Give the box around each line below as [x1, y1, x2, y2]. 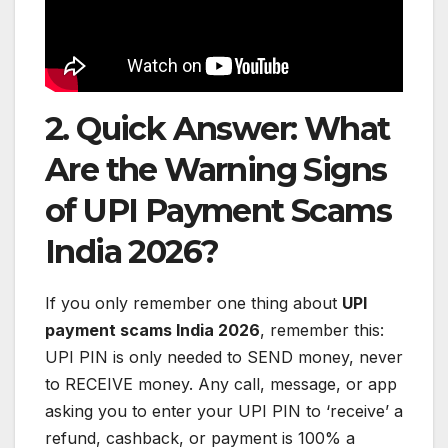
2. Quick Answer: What [45, 109, 390, 149]
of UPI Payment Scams [45, 191, 391, 231]
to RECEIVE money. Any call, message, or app [45, 373, 397, 394]
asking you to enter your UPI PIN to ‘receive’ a [45, 400, 403, 421]
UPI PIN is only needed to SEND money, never [45, 346, 403, 367]
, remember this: [260, 319, 384, 340]
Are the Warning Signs [45, 150, 387, 190]
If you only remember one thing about [45, 292, 342, 313]
